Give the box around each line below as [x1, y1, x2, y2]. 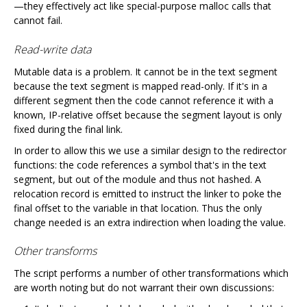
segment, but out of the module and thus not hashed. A [14, 172, 261, 186]
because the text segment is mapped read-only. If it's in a [14, 79, 267, 93]
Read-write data [14, 41, 91, 57]
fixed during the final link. [14, 122, 123, 136]
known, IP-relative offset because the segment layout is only [14, 108, 282, 121]
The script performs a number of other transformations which [14, 267, 288, 280]
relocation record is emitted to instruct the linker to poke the [14, 186, 282, 200]
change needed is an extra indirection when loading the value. [14, 215, 286, 229]
